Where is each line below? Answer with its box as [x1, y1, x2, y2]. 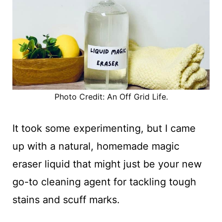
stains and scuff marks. [12, 193, 120, 206]
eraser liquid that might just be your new [12, 158, 202, 170]
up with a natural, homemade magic [12, 140, 179, 152]
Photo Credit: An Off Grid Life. [54, 91, 168, 102]
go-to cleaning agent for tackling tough [12, 175, 196, 188]
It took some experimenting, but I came [12, 122, 196, 134]
